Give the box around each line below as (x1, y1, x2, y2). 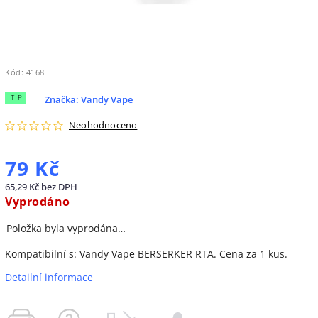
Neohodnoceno (69, 119, 138, 132)
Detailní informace (5, 270, 93, 285)
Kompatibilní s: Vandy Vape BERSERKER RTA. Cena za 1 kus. (5, 247, 287, 261)
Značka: (45, 93, 81, 106)
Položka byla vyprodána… (6, 221, 126, 236)
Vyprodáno (5, 193, 70, 210)
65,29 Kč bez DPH (5, 181, 77, 194)
